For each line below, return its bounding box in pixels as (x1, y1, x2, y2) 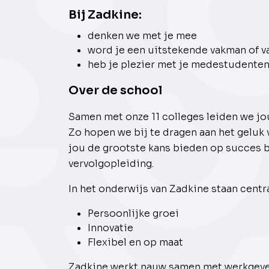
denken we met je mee (88, 29, 197, 43)
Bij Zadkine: (68, 7, 142, 23)
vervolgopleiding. (68, 157, 156, 171)
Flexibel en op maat (88, 236, 183, 249)
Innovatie (88, 222, 133, 235)
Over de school (68, 83, 162, 98)
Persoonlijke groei (88, 207, 179, 220)
